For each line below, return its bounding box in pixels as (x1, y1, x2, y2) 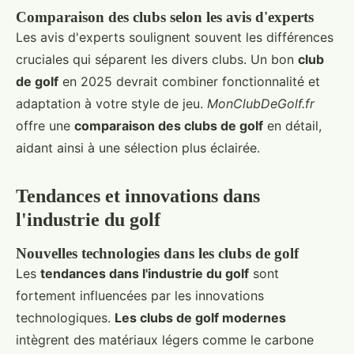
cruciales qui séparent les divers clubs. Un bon (16, 51, 298, 68)
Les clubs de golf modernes (115, 310, 286, 326)
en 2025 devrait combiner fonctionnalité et (58, 73, 320, 90)
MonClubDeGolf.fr (207, 96, 314, 112)
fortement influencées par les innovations (16, 288, 264, 304)
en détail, (263, 118, 322, 134)
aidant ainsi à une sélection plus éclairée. (16, 140, 260, 156)
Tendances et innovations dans (16, 186, 260, 207)
